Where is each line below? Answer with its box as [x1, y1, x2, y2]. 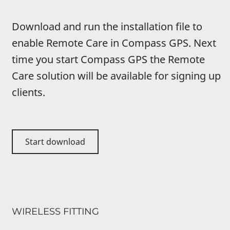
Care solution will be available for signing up [12, 69, 221, 83]
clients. [12, 85, 45, 100]
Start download [25, 136, 85, 148]
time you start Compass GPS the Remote [12, 52, 205, 67]
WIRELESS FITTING [12, 206, 99, 218]
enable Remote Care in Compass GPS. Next [12, 36, 216, 50]
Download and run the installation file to [12, 20, 202, 34]
